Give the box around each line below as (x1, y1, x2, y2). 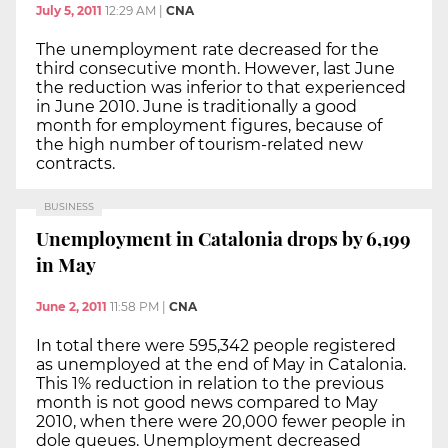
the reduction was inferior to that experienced (36, 77, 406, 97)
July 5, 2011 (36, 2, 102, 18)
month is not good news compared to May (36, 392, 378, 412)
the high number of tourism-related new (36, 134, 363, 154)
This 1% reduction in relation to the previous (36, 373, 384, 393)
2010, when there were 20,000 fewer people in (36, 411, 406, 431)
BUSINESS (44, 200, 94, 212)
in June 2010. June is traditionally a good (36, 96, 357, 116)
